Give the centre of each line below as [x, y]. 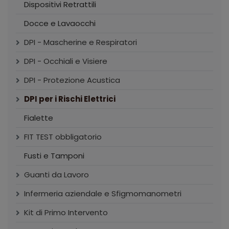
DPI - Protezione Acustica [72, 80]
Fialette [39, 118]
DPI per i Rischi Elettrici [70, 99]
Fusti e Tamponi [54, 156]
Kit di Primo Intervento [66, 213]
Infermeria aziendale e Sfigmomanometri [103, 194]
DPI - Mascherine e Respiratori [81, 42]
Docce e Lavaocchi [60, 24]
